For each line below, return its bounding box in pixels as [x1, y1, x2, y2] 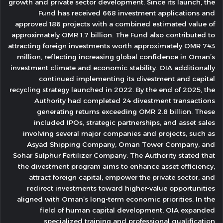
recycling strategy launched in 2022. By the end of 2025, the [9, 86, 215, 94]
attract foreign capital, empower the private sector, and [29, 173, 215, 181]
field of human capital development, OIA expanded [40, 206, 215, 214]
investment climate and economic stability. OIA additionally [10, 64, 215, 72]
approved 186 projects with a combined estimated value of [15, 20, 215, 28]
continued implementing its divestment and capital [39, 75, 215, 83]
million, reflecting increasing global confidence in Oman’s [17, 53, 215, 61]
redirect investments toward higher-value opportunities [27, 184, 215, 192]
